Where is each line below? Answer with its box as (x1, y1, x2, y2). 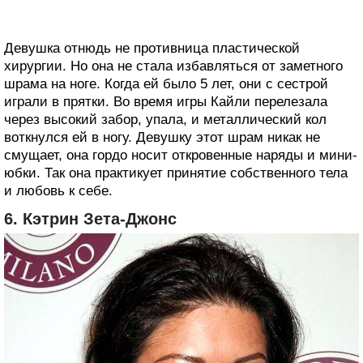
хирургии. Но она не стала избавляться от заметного (4, 58, 343, 74)
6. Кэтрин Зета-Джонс (4, 209, 177, 228)
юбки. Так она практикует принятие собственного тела (4, 164, 348, 181)
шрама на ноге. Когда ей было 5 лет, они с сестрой (4, 75, 328, 92)
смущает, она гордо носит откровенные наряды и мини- (4, 147, 357, 163)
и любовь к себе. (4, 182, 113, 199)
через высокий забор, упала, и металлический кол (4, 111, 327, 127)
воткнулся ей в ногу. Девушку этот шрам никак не (4, 129, 320, 145)
